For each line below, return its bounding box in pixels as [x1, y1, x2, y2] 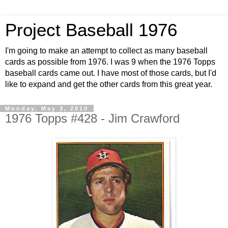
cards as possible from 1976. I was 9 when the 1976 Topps [5, 58, 215, 66]
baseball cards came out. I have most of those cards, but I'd [5, 69, 216, 77]
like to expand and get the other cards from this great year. [5, 80, 212, 89]
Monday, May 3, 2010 [5, 105, 89, 111]
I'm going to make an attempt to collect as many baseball [5, 46, 208, 55]
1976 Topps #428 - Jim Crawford [5, 111, 180, 125]
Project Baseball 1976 [5, 20, 177, 40]
